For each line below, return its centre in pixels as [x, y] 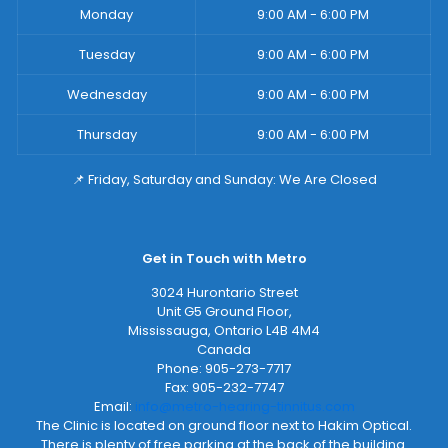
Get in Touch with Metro [224, 259]
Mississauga [168, 331]
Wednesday [106, 95]
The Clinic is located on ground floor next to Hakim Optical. [224, 426]
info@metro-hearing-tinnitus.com [244, 407]
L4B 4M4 [293, 331]
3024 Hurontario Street [224, 293]
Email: [114, 407]
